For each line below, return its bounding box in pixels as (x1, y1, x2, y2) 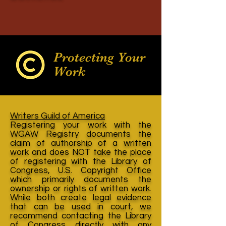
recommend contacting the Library (10, 211, 151, 220)
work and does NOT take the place (10, 148, 151, 157)
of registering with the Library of (10, 157, 151, 166)
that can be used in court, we (10, 202, 151, 211)
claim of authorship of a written (10, 139, 151, 148)
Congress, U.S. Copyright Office (10, 166, 151, 175)
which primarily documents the (10, 175, 151, 184)
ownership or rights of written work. (10, 184, 151, 193)
